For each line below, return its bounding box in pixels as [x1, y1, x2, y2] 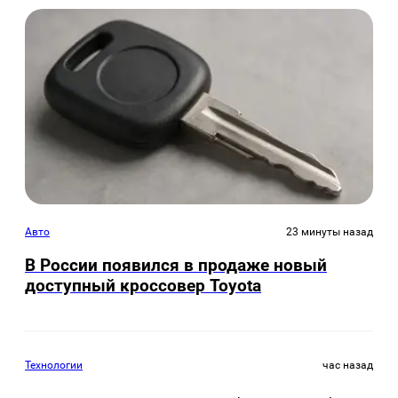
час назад [322, 359, 373, 372]
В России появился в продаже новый [25, 255, 327, 276]
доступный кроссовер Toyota [25, 275, 261, 297]
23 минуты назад [286, 225, 373, 238]
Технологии [25, 359, 83, 372]
